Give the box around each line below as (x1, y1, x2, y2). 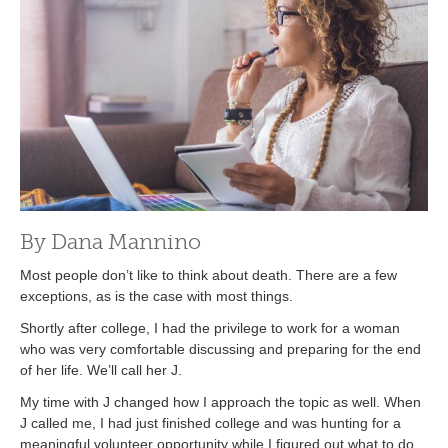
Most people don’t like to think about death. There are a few (20, 267, 397, 283)
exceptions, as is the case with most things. (20, 288, 293, 304)
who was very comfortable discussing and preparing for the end (20, 341, 421, 358)
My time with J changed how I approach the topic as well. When (20, 394, 421, 411)
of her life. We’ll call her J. (20, 362, 182, 379)
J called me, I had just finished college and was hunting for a (20, 415, 401, 432)
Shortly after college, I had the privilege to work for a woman (20, 320, 400, 337)
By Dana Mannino (20, 229, 201, 255)
